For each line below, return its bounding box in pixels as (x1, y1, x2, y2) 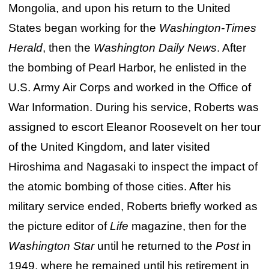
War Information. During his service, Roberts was (8, 100, 259, 113)
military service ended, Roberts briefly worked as (8, 199, 258, 213)
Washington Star (8, 239, 94, 252)
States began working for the (8, 21, 159, 34)
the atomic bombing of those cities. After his (8, 180, 231, 193)
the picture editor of (8, 219, 110, 232)
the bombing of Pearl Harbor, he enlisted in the (8, 61, 247, 74)
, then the (42, 41, 94, 54)
